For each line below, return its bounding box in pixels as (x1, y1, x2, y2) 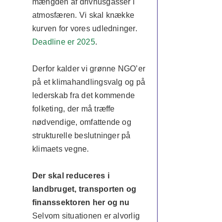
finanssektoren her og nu (32, 198, 130, 207)
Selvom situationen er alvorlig (32, 212, 140, 220)
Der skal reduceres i (32, 171, 110, 180)
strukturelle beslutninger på (32, 131, 131, 140)
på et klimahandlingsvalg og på (32, 78, 146, 86)
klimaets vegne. (32, 145, 89, 153)
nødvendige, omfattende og (32, 118, 131, 126)
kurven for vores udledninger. (32, 24, 137, 33)
